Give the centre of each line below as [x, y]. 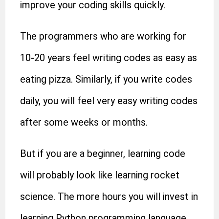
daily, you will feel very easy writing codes [109, 101]
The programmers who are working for [103, 36]
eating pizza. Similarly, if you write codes [106, 79]
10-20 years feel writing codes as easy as [109, 58]
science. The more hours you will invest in [109, 197]
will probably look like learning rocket [100, 175]
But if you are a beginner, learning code [103, 153]
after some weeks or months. [84, 122]
